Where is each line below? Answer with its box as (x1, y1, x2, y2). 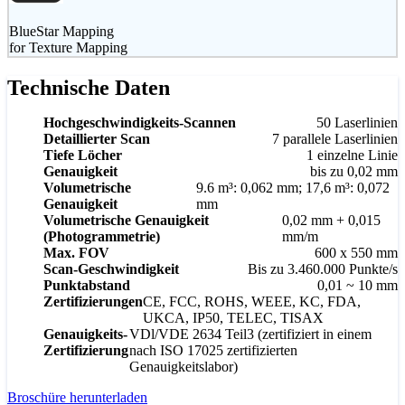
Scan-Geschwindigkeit (43, 261, 179, 278)
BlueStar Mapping (9, 24, 114, 40)
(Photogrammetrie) (43, 229, 160, 245)
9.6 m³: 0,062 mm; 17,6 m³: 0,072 (195, 180, 390, 196)
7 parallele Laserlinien (272, 131, 398, 147)
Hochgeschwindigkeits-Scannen (43, 115, 236, 131)
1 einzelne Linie (306, 147, 398, 164)
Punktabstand (43, 278, 130, 294)
